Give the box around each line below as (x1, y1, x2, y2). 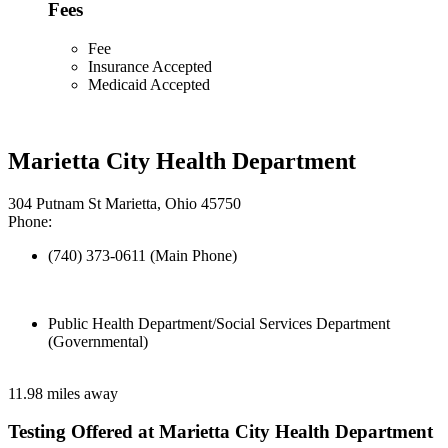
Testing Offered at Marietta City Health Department (8, 421, 433, 443)
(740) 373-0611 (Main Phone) (48, 246, 237, 264)
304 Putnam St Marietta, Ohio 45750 (8, 194, 241, 212)
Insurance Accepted (88, 57, 212, 75)
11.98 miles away (8, 384, 118, 402)
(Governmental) (48, 332, 148, 350)
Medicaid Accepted (88, 75, 210, 93)
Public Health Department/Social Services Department (48, 314, 390, 332)
